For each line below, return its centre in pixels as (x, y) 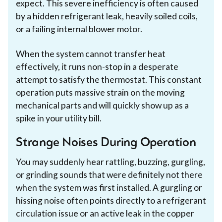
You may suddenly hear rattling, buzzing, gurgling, (111, 162)
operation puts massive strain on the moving (100, 92)
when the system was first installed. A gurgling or (109, 187)
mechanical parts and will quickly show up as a (102, 105)
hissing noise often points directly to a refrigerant (111, 200)
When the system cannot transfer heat (91, 54)
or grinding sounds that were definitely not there (109, 174)
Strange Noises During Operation (106, 143)
